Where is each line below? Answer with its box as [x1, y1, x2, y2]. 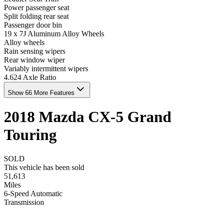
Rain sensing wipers [4, 46, 65, 55]
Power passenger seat [4, 3, 69, 12]
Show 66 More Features [8, 89, 75, 96]
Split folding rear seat [4, 12, 69, 20]
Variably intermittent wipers [4, 64, 88, 73]
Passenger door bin [4, 20, 62, 29]
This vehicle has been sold [4, 163, 84, 171]
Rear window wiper [4, 55, 65, 64]
